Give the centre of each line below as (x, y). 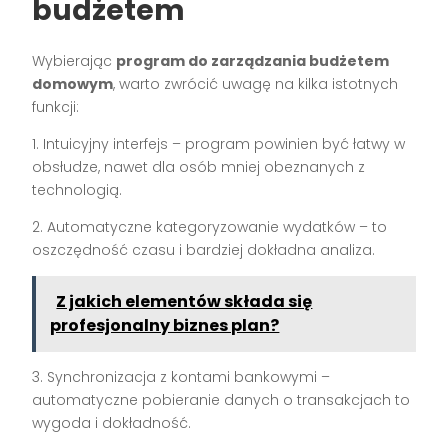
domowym (73, 84)
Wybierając (74, 61)
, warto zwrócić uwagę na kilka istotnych (256, 84)
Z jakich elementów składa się (184, 302)
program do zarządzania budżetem (253, 61)
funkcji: (56, 107)
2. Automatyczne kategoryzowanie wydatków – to (210, 227)
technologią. (77, 190)
